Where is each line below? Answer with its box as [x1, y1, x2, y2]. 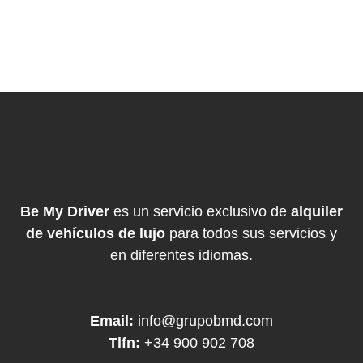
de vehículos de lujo [26, 225, 165, 242]
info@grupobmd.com [138, 313, 273, 330]
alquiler [291, 203, 343, 220]
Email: [90, 313, 138, 330]
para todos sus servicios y [165, 225, 337, 242]
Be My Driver [20, 203, 113, 220]
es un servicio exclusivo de [113, 203, 291, 220]
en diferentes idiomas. [110, 247, 253, 264]
